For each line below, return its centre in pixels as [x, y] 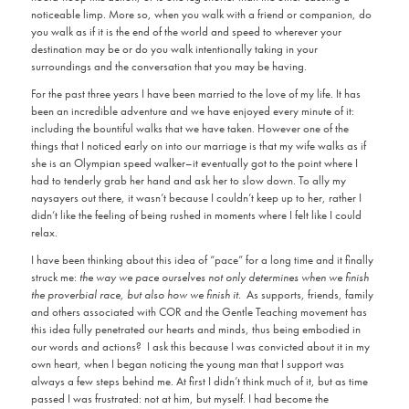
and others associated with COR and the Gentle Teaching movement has [199, 312]
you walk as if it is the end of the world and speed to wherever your [186, 32]
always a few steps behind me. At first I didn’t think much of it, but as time [199, 382]
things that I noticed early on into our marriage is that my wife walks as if [198, 146]
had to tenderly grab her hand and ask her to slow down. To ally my [188, 181]
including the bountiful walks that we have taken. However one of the [189, 129]
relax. [44, 233]
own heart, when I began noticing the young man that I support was [187, 364]
